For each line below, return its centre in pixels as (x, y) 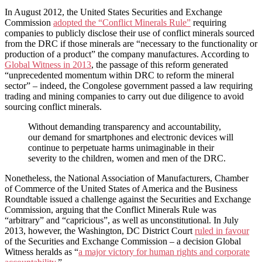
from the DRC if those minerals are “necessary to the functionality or (131, 44)
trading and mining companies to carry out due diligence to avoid (124, 96)
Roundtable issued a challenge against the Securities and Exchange (128, 199)
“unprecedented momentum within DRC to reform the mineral (119, 75)
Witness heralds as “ (42, 252)
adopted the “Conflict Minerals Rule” (122, 23)
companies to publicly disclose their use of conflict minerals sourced (130, 33)
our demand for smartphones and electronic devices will (131, 137)
